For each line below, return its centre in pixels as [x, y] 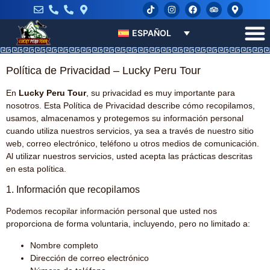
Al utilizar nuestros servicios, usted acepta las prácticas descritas [129, 156]
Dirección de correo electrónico [89, 258]
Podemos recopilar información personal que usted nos [111, 211]
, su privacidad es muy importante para [161, 93]
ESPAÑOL [152, 33]
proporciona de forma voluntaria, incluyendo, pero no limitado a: [128, 224]
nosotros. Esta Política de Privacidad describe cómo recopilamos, [130, 105]
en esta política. [36, 169]
